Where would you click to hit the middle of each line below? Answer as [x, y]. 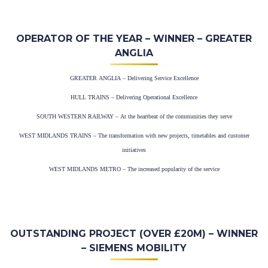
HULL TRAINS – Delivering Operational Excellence [134, 98]
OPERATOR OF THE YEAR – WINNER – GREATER [134, 39]
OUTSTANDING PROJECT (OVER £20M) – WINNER [134, 234]
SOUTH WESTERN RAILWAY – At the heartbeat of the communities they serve [134, 117]
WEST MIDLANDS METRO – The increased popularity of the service [134, 169]
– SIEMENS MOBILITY [134, 248]
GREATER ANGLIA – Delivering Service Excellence [134, 78]
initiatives [134, 150]
